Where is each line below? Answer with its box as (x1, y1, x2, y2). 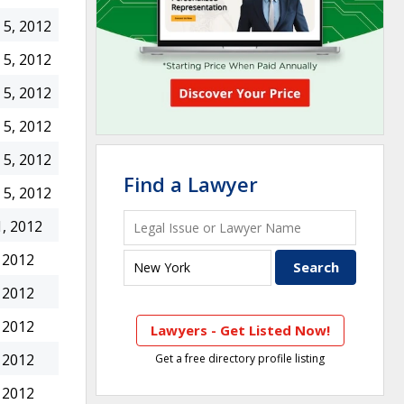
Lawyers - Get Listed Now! (150, 320, 330, 339)
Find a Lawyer (124, 170, 258, 197)
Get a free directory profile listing (155, 350, 325, 366)
